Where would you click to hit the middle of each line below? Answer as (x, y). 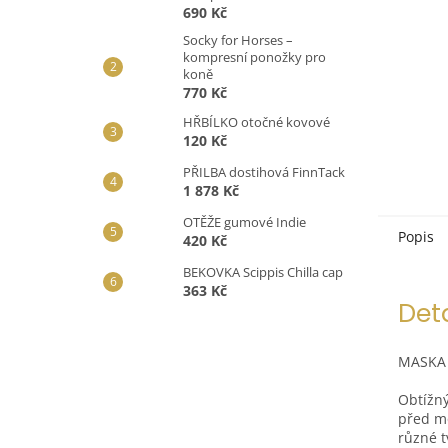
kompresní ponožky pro (254, 57)
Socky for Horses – (238, 40)
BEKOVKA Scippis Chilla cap (263, 272)
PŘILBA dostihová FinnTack (264, 172)
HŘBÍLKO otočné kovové (256, 122)
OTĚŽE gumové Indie (244, 222)
